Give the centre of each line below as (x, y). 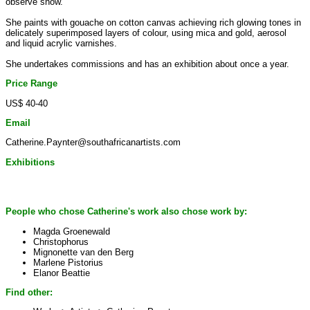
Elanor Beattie (62, 273)
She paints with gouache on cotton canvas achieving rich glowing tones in (153, 22)
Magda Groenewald (72, 231)
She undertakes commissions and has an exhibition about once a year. (147, 64)
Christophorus (61, 241)
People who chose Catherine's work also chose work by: (126, 212)
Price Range (31, 84)
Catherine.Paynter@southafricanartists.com (93, 143)
